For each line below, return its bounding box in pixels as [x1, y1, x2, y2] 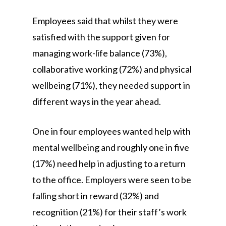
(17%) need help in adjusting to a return [32, 158, 186, 169]
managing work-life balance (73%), [32, 47, 167, 59]
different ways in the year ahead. [32, 96, 161, 107]
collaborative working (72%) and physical [32, 64, 192, 75]
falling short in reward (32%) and [32, 190, 159, 201]
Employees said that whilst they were [32, 15, 178, 26]
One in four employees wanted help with [32, 126, 191, 137]
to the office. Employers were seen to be [32, 174, 191, 185]
